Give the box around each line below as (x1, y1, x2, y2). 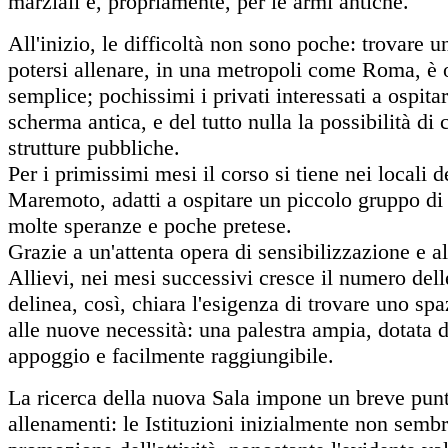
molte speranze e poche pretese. (8, 213, 292, 239)
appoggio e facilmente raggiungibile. (8, 343, 334, 369)
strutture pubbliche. (8, 135, 180, 161)
